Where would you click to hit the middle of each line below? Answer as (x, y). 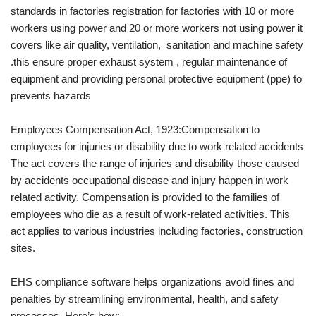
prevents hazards (51, 96)
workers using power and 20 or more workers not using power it (157, 28)
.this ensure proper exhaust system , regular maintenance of (149, 62)
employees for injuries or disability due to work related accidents (157, 146)
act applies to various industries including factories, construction (157, 231)
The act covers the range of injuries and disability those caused (155, 163)
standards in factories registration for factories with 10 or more (152, 11)
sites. (23, 248)
